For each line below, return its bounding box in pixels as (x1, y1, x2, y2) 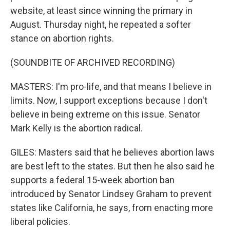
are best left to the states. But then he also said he (10, 161, 215, 171)
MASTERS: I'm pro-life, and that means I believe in (10, 81, 212, 92)
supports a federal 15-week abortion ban (10, 175, 175, 185)
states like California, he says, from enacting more (10, 202, 213, 213)
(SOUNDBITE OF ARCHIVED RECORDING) (10, 57, 175, 68)
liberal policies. (10, 216, 70, 227)
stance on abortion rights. (10, 33, 114, 44)
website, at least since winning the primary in (10, 5, 193, 16)
